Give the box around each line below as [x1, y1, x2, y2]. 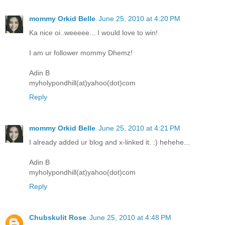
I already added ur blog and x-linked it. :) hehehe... [29, 138, 190, 147]
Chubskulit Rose [29, 213, 86, 222]
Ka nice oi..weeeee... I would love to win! [29, 29, 158, 37]
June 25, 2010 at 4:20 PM [98, 15, 180, 23]
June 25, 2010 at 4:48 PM [89, 213, 171, 222]
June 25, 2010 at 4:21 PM [98, 124, 180, 133]
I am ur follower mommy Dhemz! [29, 49, 133, 57]
